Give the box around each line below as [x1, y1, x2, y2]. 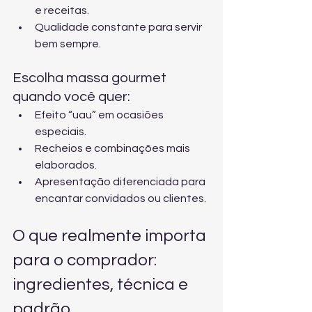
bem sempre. [35, 38, 101, 49]
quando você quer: [13, 90, 130, 104]
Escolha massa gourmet [13, 71, 169, 85]
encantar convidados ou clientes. [35, 193, 206, 204]
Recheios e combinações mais [35, 143, 192, 154]
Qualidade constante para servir [35, 22, 204, 33]
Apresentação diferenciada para [35, 176, 208, 187]
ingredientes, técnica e [13, 276, 192, 293]
